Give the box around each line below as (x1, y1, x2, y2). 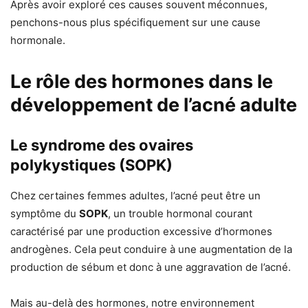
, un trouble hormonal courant (108, 207, 252, 221)
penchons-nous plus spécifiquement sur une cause (10, 16, 261, 30)
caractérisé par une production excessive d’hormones (10, 225, 272, 239)
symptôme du (10, 207, 79, 221)
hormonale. (10, 34, 65, 47)
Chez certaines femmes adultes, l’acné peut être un (10, 189, 261, 203)
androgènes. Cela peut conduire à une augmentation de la (10, 243, 292, 256)
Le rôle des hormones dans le (10, 70, 273, 93)
